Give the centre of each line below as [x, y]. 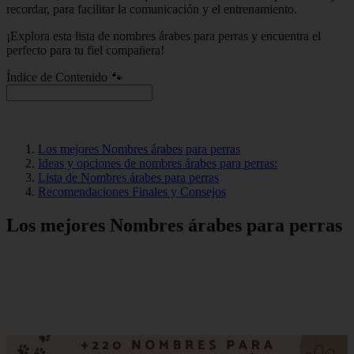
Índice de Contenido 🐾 [65, 77]
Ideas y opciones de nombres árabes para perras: [158, 163]
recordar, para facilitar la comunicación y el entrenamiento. [152, 9]
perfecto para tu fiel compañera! [85, 50]
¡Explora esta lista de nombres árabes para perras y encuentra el [164, 36]
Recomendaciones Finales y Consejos [132, 191]
